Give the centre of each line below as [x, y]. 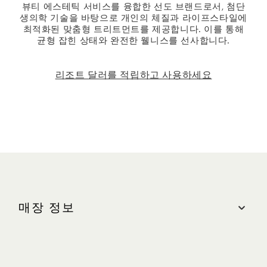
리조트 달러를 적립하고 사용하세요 [133, 75]
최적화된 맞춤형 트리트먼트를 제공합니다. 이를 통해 [133, 30]
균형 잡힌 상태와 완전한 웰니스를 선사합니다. [133, 41]
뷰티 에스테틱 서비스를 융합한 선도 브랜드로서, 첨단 [133, 7]
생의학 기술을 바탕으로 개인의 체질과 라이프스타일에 [133, 18]
